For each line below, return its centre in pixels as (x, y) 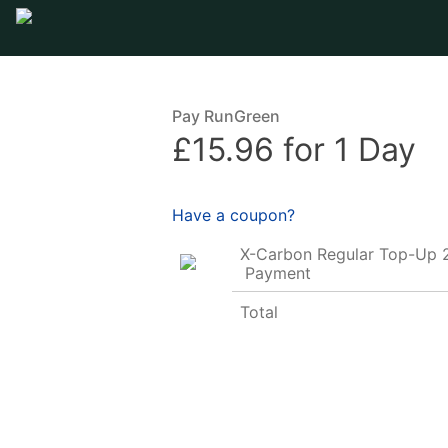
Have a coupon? (233, 214)
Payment (275, 272)
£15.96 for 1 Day (294, 150)
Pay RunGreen (226, 116)
